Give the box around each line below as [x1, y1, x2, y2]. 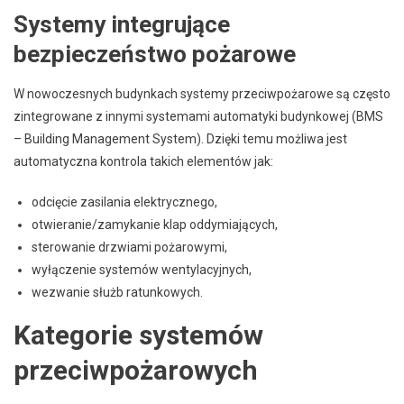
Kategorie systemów [14, 318, 263, 351]
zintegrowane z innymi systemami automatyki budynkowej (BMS [14, 108, 383, 124]
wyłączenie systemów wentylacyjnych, [32, 262, 252, 277]
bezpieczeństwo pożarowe [14, 40, 296, 68]
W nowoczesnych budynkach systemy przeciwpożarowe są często [14, 86, 390, 101]
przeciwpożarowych [14, 353, 258, 386]
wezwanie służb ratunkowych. [32, 284, 203, 299]
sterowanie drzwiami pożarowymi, [32, 239, 227, 254]
